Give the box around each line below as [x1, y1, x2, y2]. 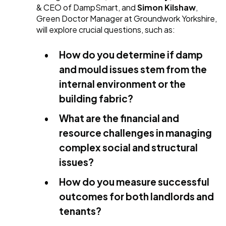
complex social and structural [59, 141, 198, 154]
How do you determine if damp [59, 48, 203, 61]
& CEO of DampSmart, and [36, 2, 137, 13]
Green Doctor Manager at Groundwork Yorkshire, [36, 13, 217, 24]
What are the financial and [59, 112, 179, 125]
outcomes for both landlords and [59, 190, 214, 203]
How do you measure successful [59, 176, 209, 188]
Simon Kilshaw [137, 2, 196, 13]
